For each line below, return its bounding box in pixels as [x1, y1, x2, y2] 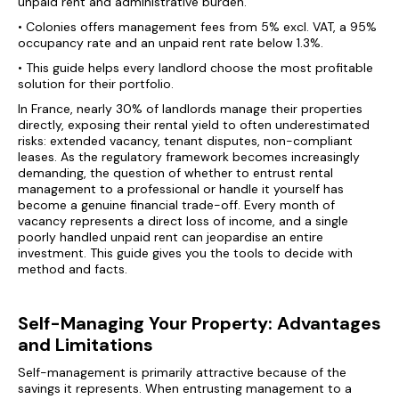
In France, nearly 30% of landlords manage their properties [18, 101, 362, 117]
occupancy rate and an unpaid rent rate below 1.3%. [18, 35, 323, 51]
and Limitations [18, 333, 153, 356]
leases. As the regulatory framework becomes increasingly [18, 149, 360, 165]
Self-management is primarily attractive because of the [18, 364, 346, 380]
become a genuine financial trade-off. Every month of [18, 197, 335, 213]
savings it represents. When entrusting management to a [18, 380, 352, 396]
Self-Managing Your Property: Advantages [18, 312, 381, 335]
